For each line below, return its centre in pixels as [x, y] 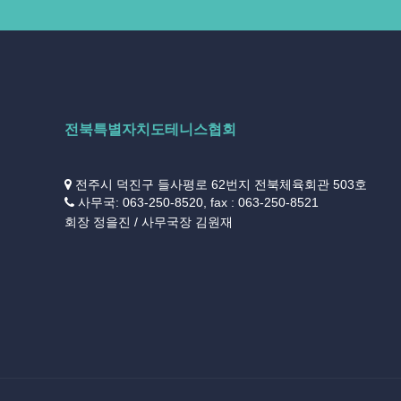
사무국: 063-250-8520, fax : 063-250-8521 [198, 202]
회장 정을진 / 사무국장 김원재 [149, 222]
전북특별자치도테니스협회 [150, 129]
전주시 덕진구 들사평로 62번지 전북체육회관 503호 [219, 184]
